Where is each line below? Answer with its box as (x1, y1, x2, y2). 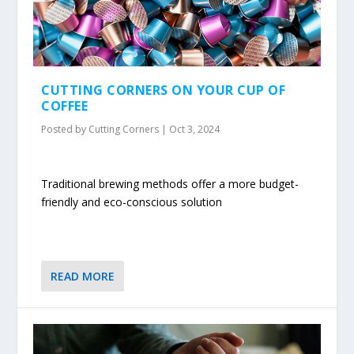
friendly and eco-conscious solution (41, 194, 223, 210)
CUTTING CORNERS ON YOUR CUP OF (41, 81, 286, 99)
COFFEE (41, 96, 88, 115)
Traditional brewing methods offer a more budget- (41, 176, 299, 192)
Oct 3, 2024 (169, 122, 220, 136)
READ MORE (51, 268, 115, 284)
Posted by (41, 122, 89, 136)
